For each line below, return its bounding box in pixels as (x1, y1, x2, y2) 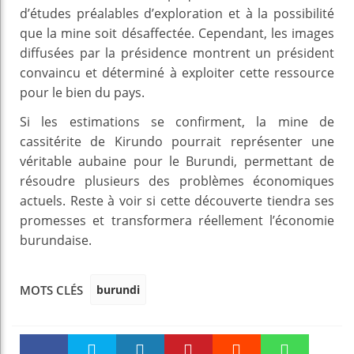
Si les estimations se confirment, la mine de (20, 112, 334, 130)
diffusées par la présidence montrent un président (20, 43, 334, 62)
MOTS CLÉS (20, 282, 83, 299)
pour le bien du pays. (20, 83, 145, 101)
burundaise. (20, 231, 92, 249)
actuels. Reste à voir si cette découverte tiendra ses (20, 191, 334, 209)
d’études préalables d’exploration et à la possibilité (20, 4, 334, 22)
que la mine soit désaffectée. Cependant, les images (20, 24, 334, 42)
